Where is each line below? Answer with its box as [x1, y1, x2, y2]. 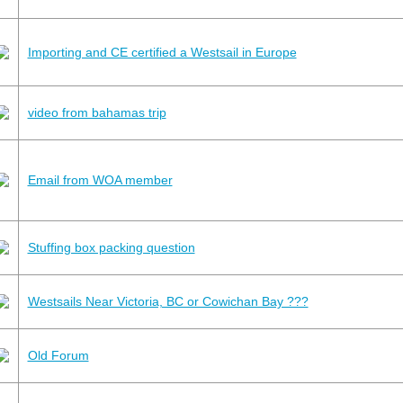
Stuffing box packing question [27, 239, 195, 255]
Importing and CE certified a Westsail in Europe [27, 44, 297, 59]
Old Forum [27, 347, 89, 363]
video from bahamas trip [27, 104, 166, 120]
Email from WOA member [27, 172, 173, 187]
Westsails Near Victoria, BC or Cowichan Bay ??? [27, 293, 309, 309]
